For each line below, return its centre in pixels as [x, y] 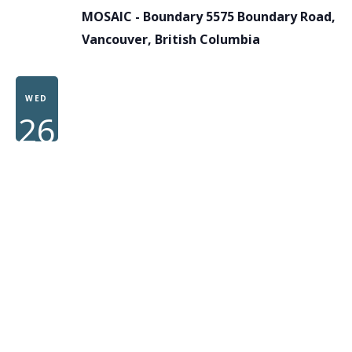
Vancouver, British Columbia [170, 39]
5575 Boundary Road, [270, 16]
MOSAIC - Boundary [143, 16]
